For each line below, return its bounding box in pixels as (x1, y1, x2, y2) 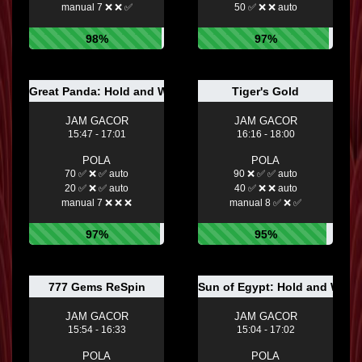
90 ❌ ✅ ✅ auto (234, 168, 297, 180)
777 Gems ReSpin (48, 280, 145, 294)
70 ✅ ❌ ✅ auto (65, 168, 128, 180)
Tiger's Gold (232, 85, 299, 99)
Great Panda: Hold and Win (28, 85, 179, 99)
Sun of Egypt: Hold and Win (197, 280, 351, 294)
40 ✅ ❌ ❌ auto (234, 183, 297, 195)
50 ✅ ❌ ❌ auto (234, 2, 297, 14)
